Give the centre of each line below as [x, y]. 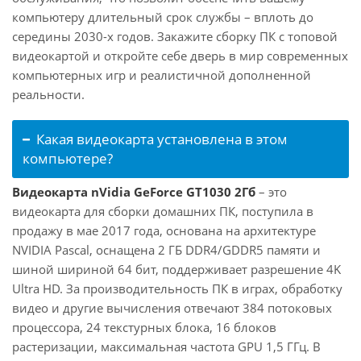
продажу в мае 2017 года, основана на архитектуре [164, 230]
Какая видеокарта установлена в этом [162, 139]
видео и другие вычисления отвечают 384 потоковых [172, 308]
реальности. [48, 94]
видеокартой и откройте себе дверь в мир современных [180, 56]
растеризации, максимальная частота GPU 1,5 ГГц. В [166, 346]
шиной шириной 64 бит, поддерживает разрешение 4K [176, 269]
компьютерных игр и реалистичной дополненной [162, 75]
